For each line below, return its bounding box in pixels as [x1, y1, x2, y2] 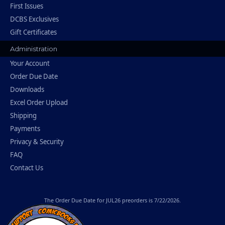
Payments [10, 124, 40, 133]
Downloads [10, 85, 44, 94]
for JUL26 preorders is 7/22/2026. [95, 196, 181, 204]
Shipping [10, 111, 37, 120]
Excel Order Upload [10, 98, 68, 107]
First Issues [10, 2, 43, 11]
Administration [10, 45, 57, 53]
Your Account [10, 59, 50, 68]
